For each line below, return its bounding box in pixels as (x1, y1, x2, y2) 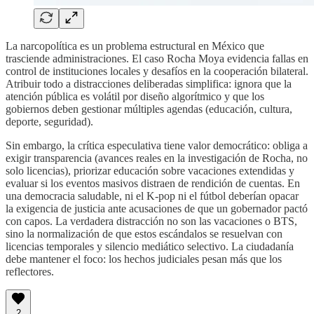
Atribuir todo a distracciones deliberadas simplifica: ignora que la (6, 78, 292, 90)
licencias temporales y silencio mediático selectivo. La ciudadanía (6, 240, 294, 253)
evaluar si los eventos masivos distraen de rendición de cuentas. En (6, 177, 300, 190)
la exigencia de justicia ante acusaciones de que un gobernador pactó (6, 203, 308, 215)
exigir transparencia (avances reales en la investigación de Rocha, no (6, 152, 308, 165)
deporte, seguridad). (6, 116, 93, 128)
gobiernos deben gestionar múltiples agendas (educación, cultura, (6, 103, 292, 116)
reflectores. (6, 266, 54, 278)
